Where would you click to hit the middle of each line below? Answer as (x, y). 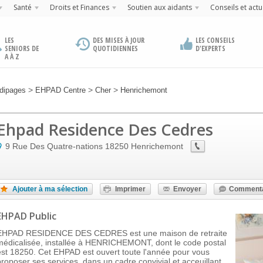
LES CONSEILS (215, 40)
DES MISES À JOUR (119, 40)
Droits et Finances (79, 7)
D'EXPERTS (210, 48)
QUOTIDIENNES (116, 48)
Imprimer (130, 189)
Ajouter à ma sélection (50, 189)
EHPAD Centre (60, 90)
